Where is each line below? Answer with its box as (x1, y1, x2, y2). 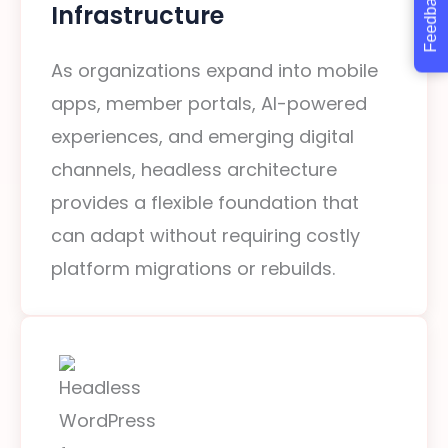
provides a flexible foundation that (51, 190, 359, 215)
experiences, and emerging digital (51, 124, 354, 149)
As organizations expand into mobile (51, 58, 378, 83)
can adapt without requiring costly (51, 223, 360, 248)
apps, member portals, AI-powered (51, 91, 367, 116)
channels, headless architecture (51, 157, 337, 182)
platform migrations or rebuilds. (51, 256, 335, 281)
